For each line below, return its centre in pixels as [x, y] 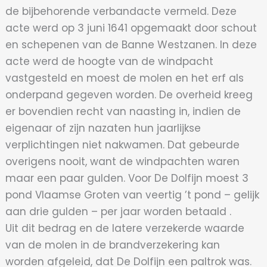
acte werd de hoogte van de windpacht [110, 61]
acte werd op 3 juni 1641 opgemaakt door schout [131, 28]
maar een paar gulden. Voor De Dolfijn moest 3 [127, 178]
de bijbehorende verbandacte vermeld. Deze [121, 11]
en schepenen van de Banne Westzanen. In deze [131, 44]
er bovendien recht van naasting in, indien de [123, 111]
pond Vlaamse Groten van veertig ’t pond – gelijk [133, 195]
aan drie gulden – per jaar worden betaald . [119, 211]
